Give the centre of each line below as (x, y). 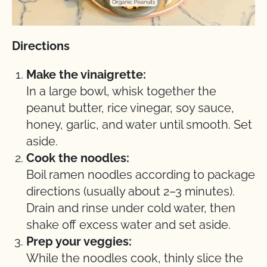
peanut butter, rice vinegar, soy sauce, (130, 108)
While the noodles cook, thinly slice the (135, 258)
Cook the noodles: (78, 158)
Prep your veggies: (79, 242)
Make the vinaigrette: (86, 75)
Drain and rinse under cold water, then (131, 208)
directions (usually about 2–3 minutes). (131, 192)
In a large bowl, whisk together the (121, 91)
